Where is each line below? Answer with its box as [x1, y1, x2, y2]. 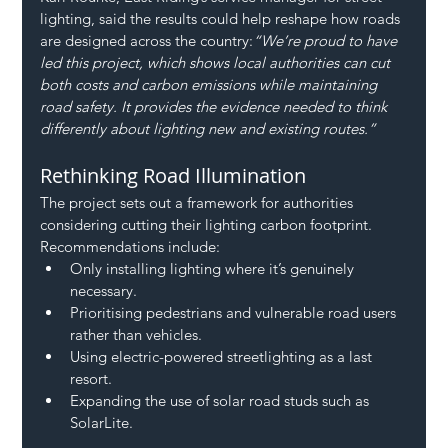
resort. [70, 368, 113, 388]
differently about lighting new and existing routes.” [40, 118, 377, 138]
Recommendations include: [40, 236, 221, 256]
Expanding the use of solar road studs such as [70, 390, 374, 410]
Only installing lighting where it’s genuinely [70, 258, 359, 278]
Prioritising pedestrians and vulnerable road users [70, 302, 401, 322]
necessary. [70, 280, 138, 300]
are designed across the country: [40, 30, 254, 50]
